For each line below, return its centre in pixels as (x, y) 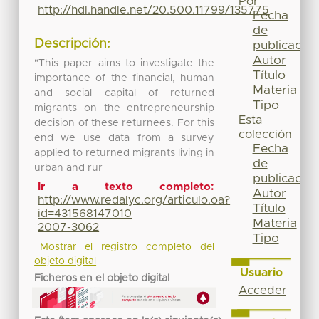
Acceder (262, 290)
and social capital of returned (125, 93)
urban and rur (69, 168)
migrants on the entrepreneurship (125, 108)
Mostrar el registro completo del (127, 247)
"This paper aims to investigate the (125, 63)
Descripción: (73, 45)
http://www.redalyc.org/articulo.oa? (134, 200)
